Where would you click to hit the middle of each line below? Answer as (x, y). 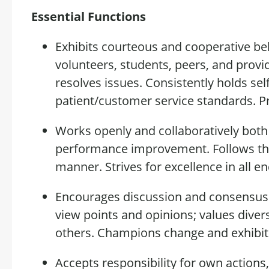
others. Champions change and (143, 233)
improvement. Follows (193, 149)
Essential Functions (89, 17)
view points (87, 215)
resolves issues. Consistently (136, 83)
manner (77, 167)
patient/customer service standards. (157, 101)
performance (93, 149)
